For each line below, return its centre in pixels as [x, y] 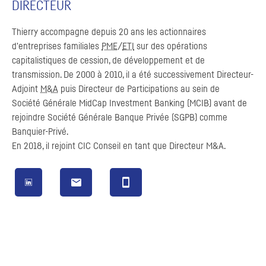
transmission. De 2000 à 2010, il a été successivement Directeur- [133, 75]
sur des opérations [171, 46]
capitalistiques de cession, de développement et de [108, 60]
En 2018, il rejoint [45, 146]
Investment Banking [147, 103]
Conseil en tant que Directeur [148, 146]
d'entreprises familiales [57, 46]
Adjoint [26, 89]
